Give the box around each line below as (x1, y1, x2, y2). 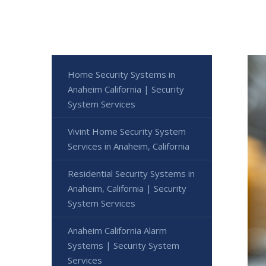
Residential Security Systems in (68, 167, 195, 179)
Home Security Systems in (68, 68, 175, 80)
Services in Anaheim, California (68, 140, 189, 152)
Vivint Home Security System (68, 125, 186, 137)
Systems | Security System (68, 239, 179, 251)
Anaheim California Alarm (68, 224, 167, 236)
